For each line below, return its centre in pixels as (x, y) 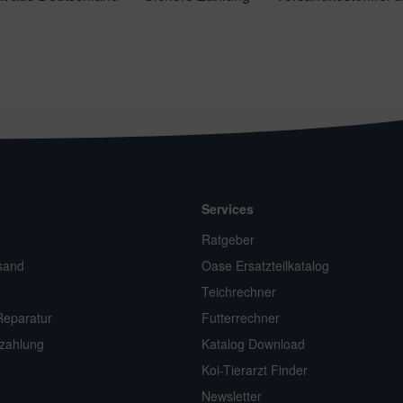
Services (228, 209)
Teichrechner (239, 292)
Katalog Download (253, 344)
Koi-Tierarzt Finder (255, 370)
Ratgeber (228, 240)
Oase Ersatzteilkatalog (265, 266)
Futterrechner (241, 318)
